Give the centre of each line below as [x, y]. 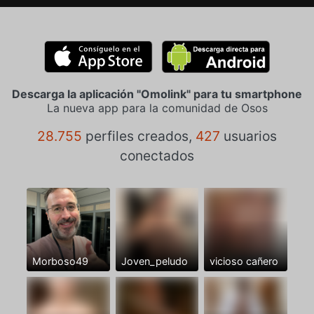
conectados [157, 156]
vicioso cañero [244, 261]
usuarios [248, 136]
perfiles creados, [139, 136]
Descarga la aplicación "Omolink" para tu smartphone [157, 94]
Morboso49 [60, 261]
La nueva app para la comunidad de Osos [157, 108]
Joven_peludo [154, 261]
